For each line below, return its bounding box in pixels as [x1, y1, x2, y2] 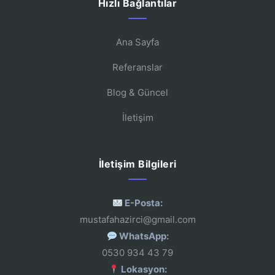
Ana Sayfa [116, 36, 159, 48]
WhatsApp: [117, 230, 169, 242]
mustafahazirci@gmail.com [79, 214, 196, 225]
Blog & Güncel [107, 87, 168, 98]
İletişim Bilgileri [98, 158, 177, 170]
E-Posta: [123, 197, 163, 209]
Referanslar [112, 61, 163, 73]
